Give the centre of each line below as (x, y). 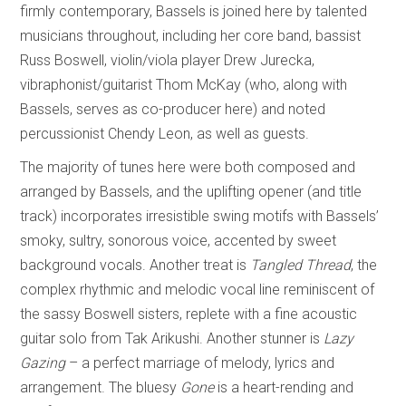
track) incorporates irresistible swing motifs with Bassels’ (200, 216)
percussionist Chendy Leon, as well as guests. (165, 133)
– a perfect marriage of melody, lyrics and (202, 362)
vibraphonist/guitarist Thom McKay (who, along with (184, 84)
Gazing (45, 362)
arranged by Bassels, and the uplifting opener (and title (191, 191)
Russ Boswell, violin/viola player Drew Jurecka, (168, 60)
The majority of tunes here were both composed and (188, 167)
